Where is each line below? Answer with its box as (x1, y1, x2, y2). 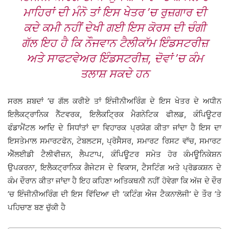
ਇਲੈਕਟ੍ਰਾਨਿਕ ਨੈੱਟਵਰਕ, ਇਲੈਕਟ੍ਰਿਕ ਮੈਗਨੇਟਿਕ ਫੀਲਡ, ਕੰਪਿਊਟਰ (8, 109, 221, 120)
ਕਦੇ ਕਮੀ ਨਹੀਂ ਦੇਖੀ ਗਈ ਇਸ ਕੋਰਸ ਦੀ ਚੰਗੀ (23, 21, 206, 35)
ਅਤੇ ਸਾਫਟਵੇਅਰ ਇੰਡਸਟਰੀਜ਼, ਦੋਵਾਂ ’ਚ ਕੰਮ (26, 52, 203, 65)
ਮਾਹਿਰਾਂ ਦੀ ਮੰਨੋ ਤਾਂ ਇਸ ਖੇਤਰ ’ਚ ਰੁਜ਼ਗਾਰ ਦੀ (22, 6, 207, 19)
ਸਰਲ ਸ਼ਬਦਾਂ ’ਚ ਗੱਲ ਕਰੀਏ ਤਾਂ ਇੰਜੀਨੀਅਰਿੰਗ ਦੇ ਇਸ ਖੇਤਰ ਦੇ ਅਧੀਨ (8, 96, 221, 106)
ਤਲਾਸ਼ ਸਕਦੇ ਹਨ (80, 67, 149, 81)
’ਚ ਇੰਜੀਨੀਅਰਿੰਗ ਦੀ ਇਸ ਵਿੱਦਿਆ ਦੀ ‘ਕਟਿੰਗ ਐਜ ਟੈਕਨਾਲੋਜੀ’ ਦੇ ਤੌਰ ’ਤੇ (8, 189, 221, 199)
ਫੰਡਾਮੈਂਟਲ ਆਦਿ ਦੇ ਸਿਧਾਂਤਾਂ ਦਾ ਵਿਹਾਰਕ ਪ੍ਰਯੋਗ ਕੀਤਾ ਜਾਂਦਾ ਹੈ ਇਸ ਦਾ (8, 123, 221, 133)
